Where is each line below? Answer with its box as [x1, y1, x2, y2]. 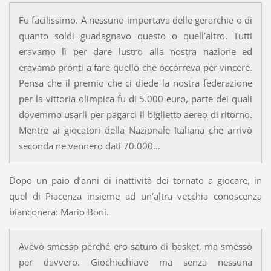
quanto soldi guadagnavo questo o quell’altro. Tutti [18, 30, 253, 42]
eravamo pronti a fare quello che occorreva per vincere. [18, 61, 253, 74]
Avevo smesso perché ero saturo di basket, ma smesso [18, 240, 253, 253]
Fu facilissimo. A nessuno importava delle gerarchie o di [18, 14, 253, 27]
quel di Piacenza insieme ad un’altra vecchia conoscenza [8, 190, 263, 203]
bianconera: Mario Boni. [8, 206, 109, 218]
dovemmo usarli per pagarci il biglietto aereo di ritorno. [18, 108, 253, 121]
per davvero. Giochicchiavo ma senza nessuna [18, 256, 253, 269]
